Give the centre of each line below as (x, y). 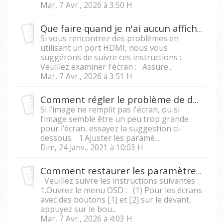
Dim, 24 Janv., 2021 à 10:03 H (92, 147)
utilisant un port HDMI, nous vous (104, 48)
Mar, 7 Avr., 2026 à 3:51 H (86, 76)
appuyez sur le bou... (78, 209)
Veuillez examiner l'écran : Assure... (107, 66)
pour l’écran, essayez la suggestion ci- (111, 128)
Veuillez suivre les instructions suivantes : (119, 180)
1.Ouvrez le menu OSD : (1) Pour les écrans (121, 190)
